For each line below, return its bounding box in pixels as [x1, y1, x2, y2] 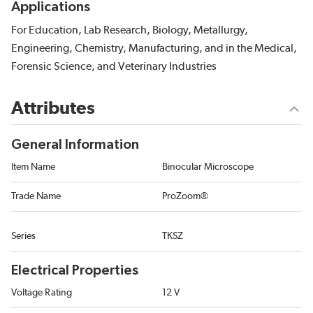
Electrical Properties [11, 263, 138, 278]
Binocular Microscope [162, 162, 254, 173]
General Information [11, 138, 139, 152]
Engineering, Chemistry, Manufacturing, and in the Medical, [11, 43, 297, 54]
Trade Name [11, 191, 61, 202]
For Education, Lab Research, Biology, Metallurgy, [11, 24, 248, 36]
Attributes [11, 99, 95, 118]
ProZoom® [162, 191, 208, 202]
